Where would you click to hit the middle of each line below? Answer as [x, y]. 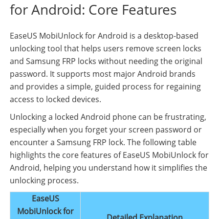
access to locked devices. [55, 99]
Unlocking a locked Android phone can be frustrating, [108, 117]
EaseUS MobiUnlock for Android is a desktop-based [104, 35]
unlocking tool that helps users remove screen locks [106, 48]
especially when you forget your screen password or [106, 129]
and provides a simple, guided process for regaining [105, 86]
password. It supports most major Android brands [103, 74]
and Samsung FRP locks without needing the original [106, 61]
